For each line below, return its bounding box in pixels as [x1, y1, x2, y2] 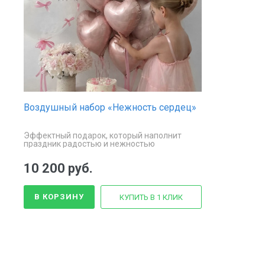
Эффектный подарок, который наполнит [24, 130, 182, 140]
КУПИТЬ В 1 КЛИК [119, 192, 183, 202]
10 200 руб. [24, 160, 93, 176]
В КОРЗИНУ [34, 192, 84, 201]
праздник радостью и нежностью [24, 138, 155, 148]
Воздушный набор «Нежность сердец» [24, 101, 196, 113]
